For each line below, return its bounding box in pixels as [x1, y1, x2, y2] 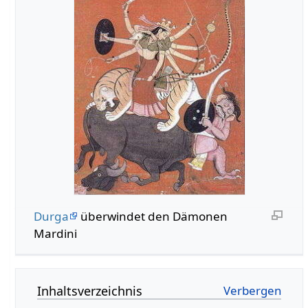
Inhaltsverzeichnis [37, 283, 143, 300]
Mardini [33, 225, 77, 241]
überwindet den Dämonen [77, 208, 228, 224]
